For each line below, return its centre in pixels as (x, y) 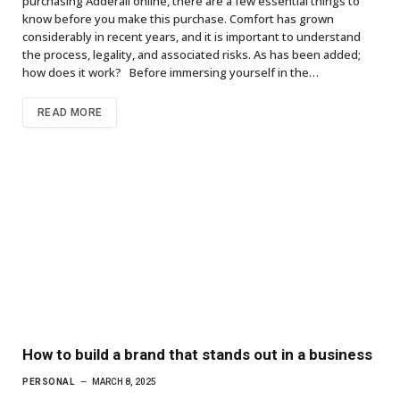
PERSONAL (48, 381)
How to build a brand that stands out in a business (197, 354)
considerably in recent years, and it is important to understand (192, 37)
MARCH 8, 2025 (124, 381)
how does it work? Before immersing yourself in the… (171, 73)
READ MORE (70, 113)
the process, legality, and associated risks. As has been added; (192, 55)
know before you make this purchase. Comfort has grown (178, 19)
